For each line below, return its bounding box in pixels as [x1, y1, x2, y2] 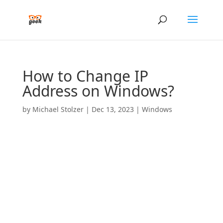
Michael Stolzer [32, 105, 84, 114]
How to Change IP [22, 66, 148, 86]
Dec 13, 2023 [91, 105, 134, 114]
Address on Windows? [22, 81, 174, 101]
